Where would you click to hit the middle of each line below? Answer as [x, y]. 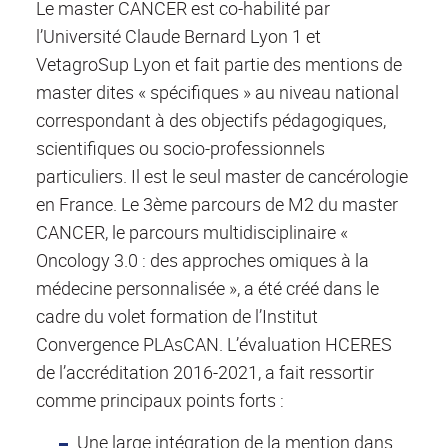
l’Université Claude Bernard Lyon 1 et [178, 36]
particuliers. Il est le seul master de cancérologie [222, 176]
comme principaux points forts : [160, 400]
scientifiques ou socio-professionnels [180, 148]
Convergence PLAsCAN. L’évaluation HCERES [214, 344]
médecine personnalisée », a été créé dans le [207, 288]
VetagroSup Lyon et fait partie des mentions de [219, 64]
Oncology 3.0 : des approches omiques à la [202, 260]
